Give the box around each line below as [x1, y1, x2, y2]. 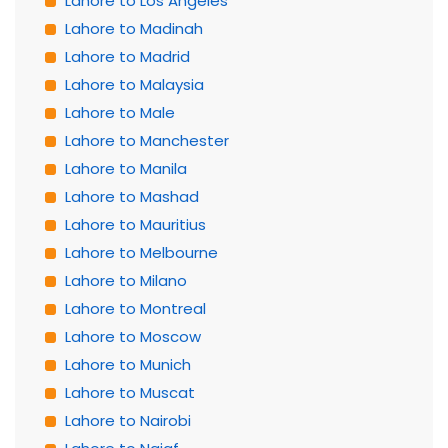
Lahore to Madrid [65, 46, 190, 67]
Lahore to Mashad [65, 186, 199, 207]
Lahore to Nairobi [65, 410, 191, 431]
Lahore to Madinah [65, 18, 203, 39]
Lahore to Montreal [65, 298, 206, 319]
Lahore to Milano [65, 270, 187, 291]
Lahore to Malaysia [65, 74, 204, 95]
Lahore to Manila [65, 158, 187, 179]
